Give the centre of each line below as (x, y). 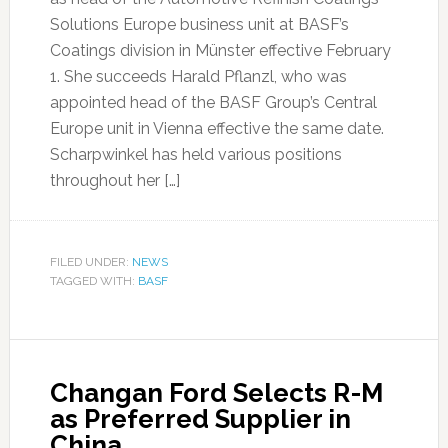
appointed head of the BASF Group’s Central (213, 102)
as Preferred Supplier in (200, 419)
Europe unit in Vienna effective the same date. (216, 128)
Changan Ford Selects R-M (216, 393)
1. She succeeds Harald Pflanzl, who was (198, 76)
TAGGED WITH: (93, 281)
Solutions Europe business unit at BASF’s (199, 24)
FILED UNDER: (90, 262)
